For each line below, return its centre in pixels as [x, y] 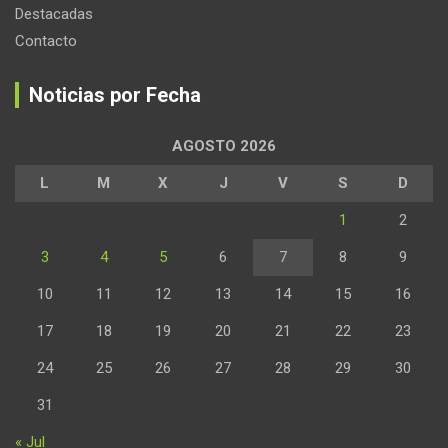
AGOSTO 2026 [224, 146]
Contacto [46, 41]
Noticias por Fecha [115, 95]
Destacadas [54, 14]
